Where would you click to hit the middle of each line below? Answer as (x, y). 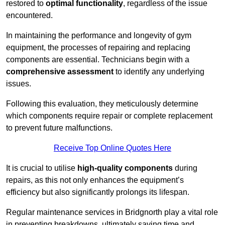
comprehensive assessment (60, 72)
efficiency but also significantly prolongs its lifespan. (98, 192)
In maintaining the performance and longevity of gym (99, 36)
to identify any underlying (159, 72)
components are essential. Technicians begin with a (98, 60)
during (185, 168)
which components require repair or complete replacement (109, 116)
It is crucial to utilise (42, 168)
